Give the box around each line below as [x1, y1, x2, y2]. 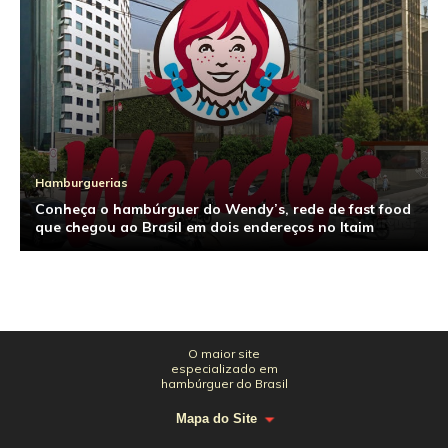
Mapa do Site [176, 411, 257, 426]
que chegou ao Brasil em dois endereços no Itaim [35, 218, 374, 237]
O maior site [188, 346, 260, 361]
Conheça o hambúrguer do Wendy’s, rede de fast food [35, 200, 411, 219]
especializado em [170, 361, 278, 376]
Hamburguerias [35, 175, 128, 191]
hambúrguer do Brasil [160, 376, 288, 391]
